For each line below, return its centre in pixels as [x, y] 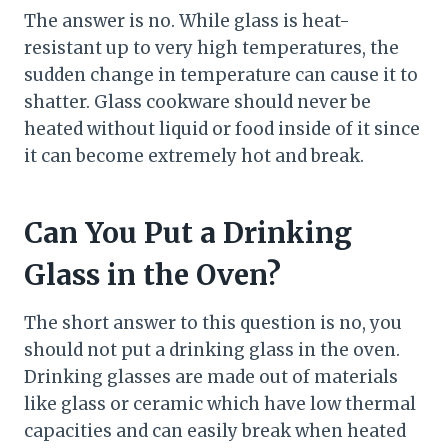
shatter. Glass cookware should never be [197, 102]
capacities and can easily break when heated [215, 431]
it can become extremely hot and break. [194, 156]
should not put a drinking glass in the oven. [212, 350]
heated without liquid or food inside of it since [222, 129]
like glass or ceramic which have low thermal [220, 404]
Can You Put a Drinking [188, 233]
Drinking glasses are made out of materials [211, 377]
